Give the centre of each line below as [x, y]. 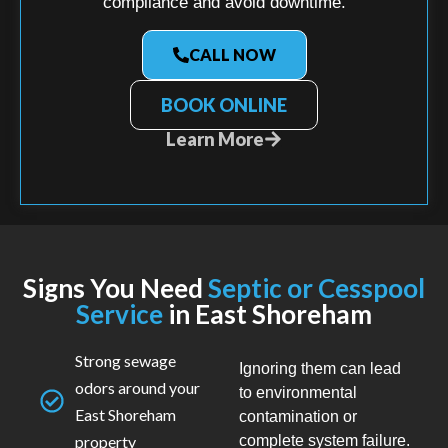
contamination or [298, 416]
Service [122, 313]
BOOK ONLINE [224, 104]
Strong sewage [125, 360]
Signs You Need [113, 287]
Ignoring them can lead [320, 368]
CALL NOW [232, 54]
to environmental [298, 392]
